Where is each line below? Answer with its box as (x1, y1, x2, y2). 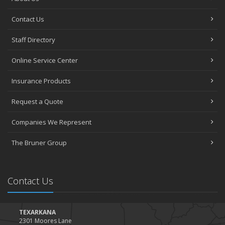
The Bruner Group (12, 138, 67, 147)
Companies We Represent (12, 117, 91, 127)
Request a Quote (12, 96, 63, 106)
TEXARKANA (19, 207, 56, 216)
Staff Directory (12, 35, 55, 44)
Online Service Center (12, 55, 78, 65)
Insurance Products (12, 76, 71, 85)
